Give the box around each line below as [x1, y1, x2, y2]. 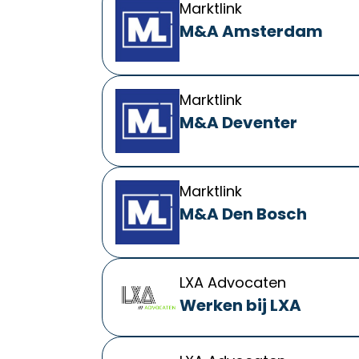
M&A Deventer [179, 111, 297, 134]
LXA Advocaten [179, 272, 286, 292]
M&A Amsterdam [179, 20, 323, 42]
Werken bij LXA [179, 294, 301, 317]
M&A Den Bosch [179, 203, 307, 225]
